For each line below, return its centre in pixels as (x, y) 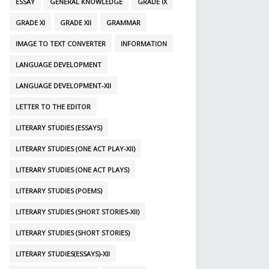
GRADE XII (76, 23)
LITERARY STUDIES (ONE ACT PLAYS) (72, 170)
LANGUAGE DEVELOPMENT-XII (63, 86)
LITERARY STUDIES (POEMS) (59, 191)
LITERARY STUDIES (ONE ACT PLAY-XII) (75, 149)
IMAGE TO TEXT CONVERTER (61, 44)
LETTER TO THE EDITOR (53, 107)
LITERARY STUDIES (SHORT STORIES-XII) (77, 212)
